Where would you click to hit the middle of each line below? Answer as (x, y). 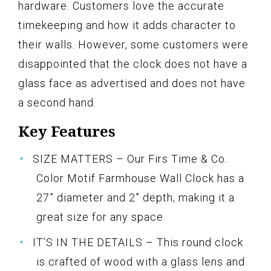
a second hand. (57, 103)
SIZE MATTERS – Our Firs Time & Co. (130, 159)
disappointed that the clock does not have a (133, 64)
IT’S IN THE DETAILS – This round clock (138, 243)
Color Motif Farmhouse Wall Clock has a (140, 178)
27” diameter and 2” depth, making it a (135, 198)
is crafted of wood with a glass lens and (141, 262)
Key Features (67, 131)
